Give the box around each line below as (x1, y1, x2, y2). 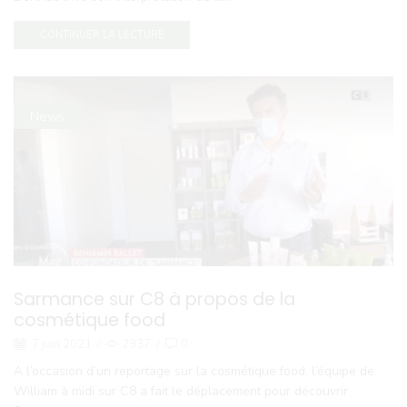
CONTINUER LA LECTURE (39, 28, 164, 43)
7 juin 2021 (29, 335, 92, 352)
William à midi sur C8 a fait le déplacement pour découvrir (14, 382, 348, 400)
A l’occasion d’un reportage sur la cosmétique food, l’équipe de (14, 362, 374, 380)
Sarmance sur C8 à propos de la (14, 286, 295, 312)
